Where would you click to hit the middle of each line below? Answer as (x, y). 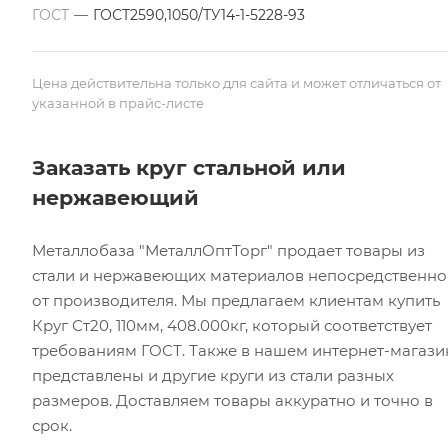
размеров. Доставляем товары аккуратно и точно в (232, 400)
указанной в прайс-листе (118, 103)
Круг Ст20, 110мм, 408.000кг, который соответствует (232, 325)
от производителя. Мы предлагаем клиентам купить (236, 300)
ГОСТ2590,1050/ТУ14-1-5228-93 (199, 15)
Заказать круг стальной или (189, 167)
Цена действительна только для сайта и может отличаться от (236, 83)
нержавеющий (115, 197)
